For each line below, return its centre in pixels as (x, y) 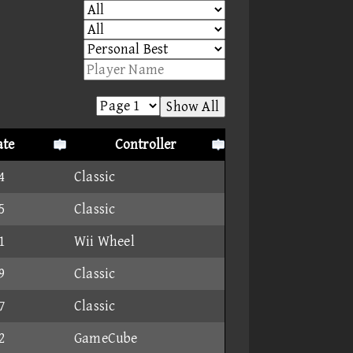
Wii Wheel (104, 242)
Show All (193, 107)
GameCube (106, 338)
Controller (145, 145)
